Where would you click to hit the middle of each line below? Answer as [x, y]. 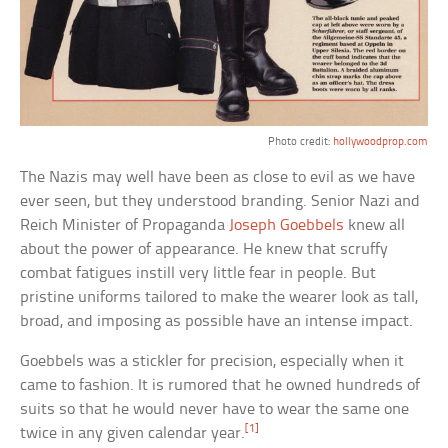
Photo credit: [300, 141]
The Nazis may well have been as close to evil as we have [218, 177]
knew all [375, 225]
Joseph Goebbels [287, 225]
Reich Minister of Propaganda [125, 225]
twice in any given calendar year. [133, 433]
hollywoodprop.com [380, 141]
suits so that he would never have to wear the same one [215, 409]
